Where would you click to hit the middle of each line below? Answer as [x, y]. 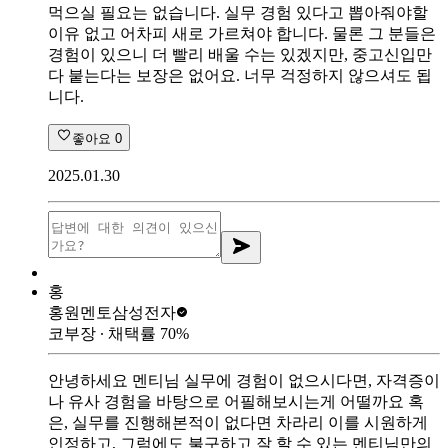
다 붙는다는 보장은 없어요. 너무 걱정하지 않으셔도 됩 [240, 75]
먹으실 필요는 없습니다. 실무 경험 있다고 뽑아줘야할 [238, 12]
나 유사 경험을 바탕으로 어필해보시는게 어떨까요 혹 [236, 401]
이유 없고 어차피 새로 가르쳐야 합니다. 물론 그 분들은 [242, 33]
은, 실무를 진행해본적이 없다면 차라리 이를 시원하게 [238, 422]
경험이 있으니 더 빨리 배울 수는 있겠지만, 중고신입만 [240, 54]
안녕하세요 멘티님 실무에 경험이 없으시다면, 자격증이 [244, 380]
